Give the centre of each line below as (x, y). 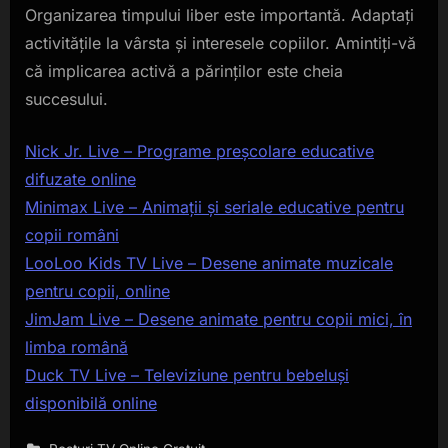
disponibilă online (91, 403)
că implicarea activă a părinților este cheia (184, 71)
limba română (76, 347)
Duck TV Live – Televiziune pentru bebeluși (187, 375)
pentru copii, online (97, 291)
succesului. (66, 99)
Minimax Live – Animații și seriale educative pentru (214, 207)
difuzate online (80, 179)
